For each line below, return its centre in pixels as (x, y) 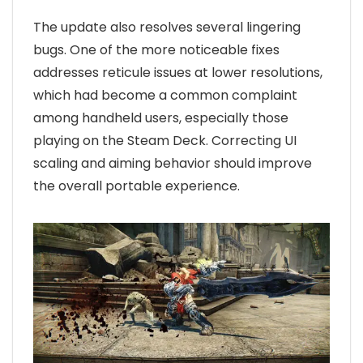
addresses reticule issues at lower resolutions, (178, 72)
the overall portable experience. (137, 186)
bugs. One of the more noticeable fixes (156, 49)
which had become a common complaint (165, 95)
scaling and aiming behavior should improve (173, 163)
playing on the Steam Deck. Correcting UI (165, 140)
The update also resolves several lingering (167, 27)
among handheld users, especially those (161, 117)
